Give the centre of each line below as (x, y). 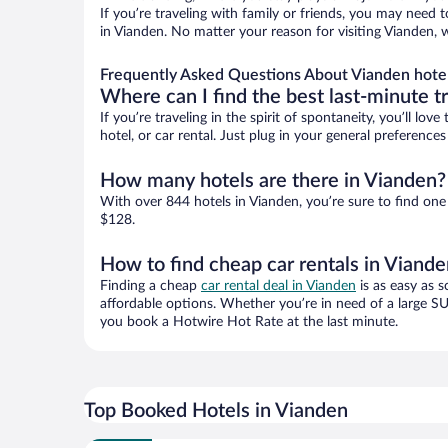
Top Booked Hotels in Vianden (216, 411)
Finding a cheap (150, 286)
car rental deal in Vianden (278, 286)
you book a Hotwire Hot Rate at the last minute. (249, 322)
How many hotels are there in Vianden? (273, 181)
